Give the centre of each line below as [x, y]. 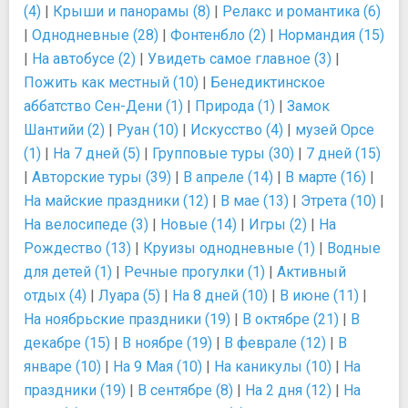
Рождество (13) [77, 248]
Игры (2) [278, 224]
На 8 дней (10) [220, 296]
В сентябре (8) [185, 390]
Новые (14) [199, 224]
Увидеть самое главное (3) [240, 59]
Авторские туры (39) [102, 177]
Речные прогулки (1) [194, 272]
